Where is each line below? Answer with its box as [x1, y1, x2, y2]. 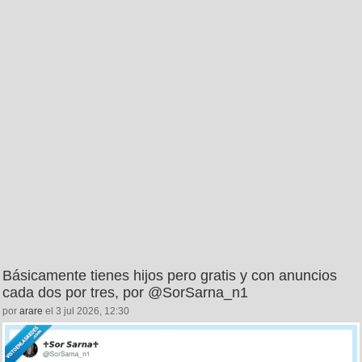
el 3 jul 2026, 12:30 [43, 305, 129, 317]
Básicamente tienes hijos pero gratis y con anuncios [2, 267, 337, 284]
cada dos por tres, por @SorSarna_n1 [2, 284, 248, 301]
